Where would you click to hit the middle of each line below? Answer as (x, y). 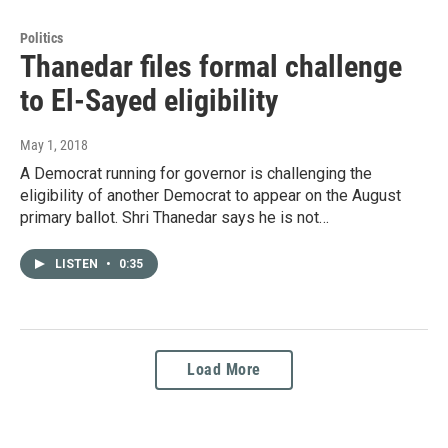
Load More (224, 370)
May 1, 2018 (54, 145)
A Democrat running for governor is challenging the (196, 174)
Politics (41, 38)
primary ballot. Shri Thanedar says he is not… (174, 218)
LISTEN (78, 264)
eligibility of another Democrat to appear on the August (210, 196)
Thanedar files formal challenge (211, 67)
